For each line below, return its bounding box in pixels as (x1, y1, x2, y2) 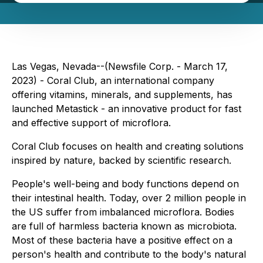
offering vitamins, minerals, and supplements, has (12, 89, 232, 100)
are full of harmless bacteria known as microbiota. (12, 220, 237, 232)
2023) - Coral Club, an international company (12, 75, 214, 86)
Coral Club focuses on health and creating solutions (12, 140, 244, 152)
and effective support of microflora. (12, 117, 171, 129)
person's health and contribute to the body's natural (12, 248, 246, 260)
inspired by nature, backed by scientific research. (12, 154, 231, 166)
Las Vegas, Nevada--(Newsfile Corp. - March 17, (12, 60, 228, 72)
